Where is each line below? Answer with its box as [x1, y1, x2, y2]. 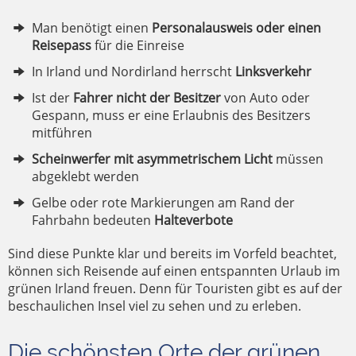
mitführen [32, 124, 92, 142]
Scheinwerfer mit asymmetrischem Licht [32, 150, 273, 168]
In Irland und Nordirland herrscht [32, 63, 235, 81]
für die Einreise [91, 37, 184, 55]
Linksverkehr [235, 63, 311, 81]
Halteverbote [154, 211, 233, 230]
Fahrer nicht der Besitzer [73, 89, 221, 107]
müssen [273, 150, 323, 168]
